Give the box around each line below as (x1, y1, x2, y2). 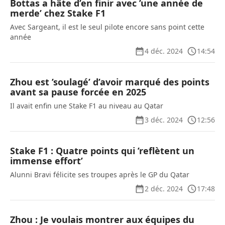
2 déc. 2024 (145, 184, 183, 193)
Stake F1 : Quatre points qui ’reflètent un (10, 145, 194, 157)
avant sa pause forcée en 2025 (10, 86, 146, 98)
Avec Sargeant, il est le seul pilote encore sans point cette (10, 22, 204, 32)
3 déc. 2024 (145, 115, 183, 125)
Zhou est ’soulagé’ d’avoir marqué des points (10, 76, 209, 88)
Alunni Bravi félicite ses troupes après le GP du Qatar (10, 170, 189, 179)
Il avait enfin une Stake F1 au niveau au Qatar (10, 101, 163, 110)
